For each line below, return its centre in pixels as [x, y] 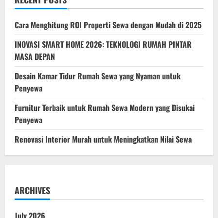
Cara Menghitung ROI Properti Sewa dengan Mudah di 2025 [108, 25]
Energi [68, 39]
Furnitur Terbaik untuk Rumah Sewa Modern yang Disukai [105, 107]
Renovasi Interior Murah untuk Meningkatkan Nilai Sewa [103, 139]
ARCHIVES [32, 190]
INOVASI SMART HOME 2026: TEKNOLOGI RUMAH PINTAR [103, 44]
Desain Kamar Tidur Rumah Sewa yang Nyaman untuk [98, 76]
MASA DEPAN [35, 56]
